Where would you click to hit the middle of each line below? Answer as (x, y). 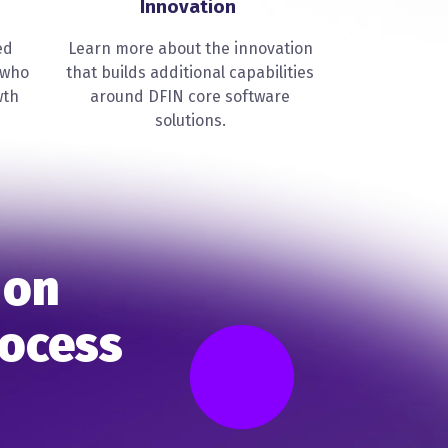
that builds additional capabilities (190, 73)
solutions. (190, 121)
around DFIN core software (190, 97)
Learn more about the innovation (190, 49)
